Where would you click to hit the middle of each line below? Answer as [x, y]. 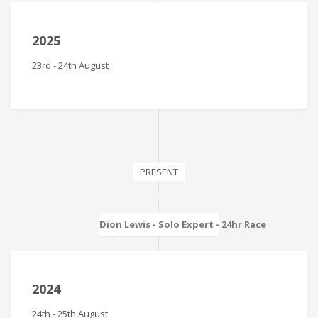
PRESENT [159, 171]
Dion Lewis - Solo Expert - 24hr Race [183, 224]
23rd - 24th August [70, 65]
